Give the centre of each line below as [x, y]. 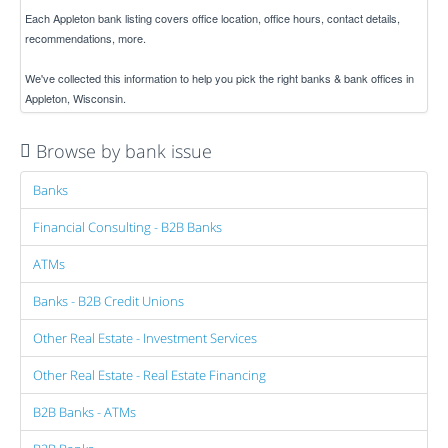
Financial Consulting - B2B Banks [127, 227]
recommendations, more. [85, 38]
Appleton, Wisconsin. [75, 98]
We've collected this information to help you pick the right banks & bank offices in [219, 78]
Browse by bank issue [121, 151]
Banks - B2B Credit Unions [108, 301]
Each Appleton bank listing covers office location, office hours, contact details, [212, 18]
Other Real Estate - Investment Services [145, 338]
